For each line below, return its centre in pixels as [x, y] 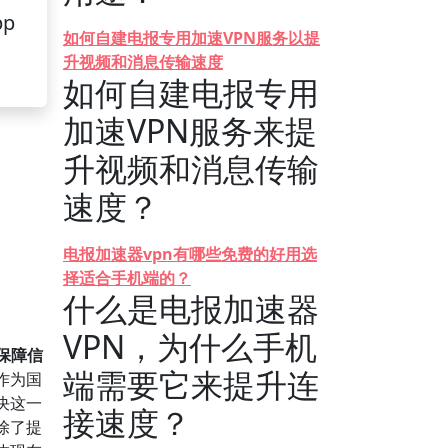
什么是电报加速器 [191, 308]
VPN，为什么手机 [190, 346]
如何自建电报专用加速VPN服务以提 [191, 38]
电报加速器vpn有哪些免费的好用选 [190, 254]
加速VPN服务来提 [190, 130]
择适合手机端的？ [127, 278]
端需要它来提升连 [191, 384]
